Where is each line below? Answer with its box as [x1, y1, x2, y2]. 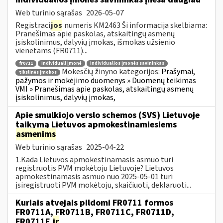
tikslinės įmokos [19, 69, 57, 76]
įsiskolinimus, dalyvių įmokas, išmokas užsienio [15, 36, 175, 48]
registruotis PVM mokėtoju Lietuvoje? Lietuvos [15, 162, 174, 174]
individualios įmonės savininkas [90, 60, 164, 67]
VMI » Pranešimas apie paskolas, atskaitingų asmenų [15, 83, 194, 95]
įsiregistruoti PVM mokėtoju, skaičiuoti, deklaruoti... [15, 179, 191, 191]
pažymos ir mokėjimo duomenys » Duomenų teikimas [15, 75, 196, 86]
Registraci [15, 19, 50, 31]
